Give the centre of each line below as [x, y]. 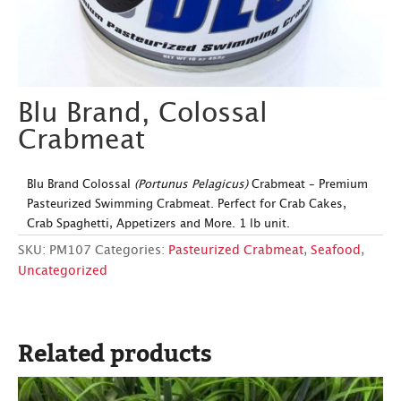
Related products [115, 353]
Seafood [336, 251]
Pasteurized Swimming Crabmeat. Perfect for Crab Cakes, [187, 205]
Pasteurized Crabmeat [236, 251]
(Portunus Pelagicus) [193, 185]
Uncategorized [63, 272]
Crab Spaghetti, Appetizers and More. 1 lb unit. [158, 225]
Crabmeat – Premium [310, 185]
